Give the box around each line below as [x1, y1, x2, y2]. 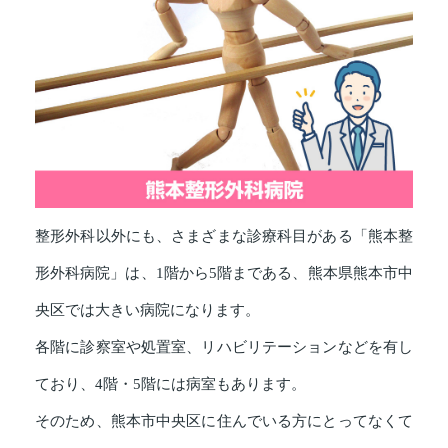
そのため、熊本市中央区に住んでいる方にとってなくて [35, 413, 413, 430]
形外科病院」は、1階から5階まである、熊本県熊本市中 [35, 265, 413, 282]
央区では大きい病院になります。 [35, 302, 260, 319]
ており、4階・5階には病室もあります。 [35, 376, 306, 393]
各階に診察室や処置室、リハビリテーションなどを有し [35, 339, 413, 356]
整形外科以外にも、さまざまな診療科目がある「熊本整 [35, 228, 413, 245]
